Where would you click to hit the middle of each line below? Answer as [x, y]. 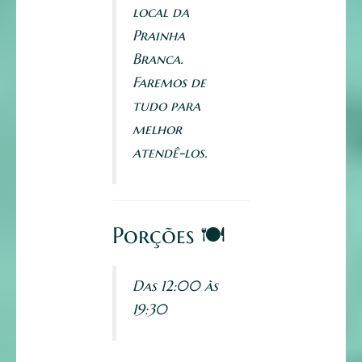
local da [161, 12]
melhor [157, 129]
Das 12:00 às [175, 286]
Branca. [158, 59]
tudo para [166, 106]
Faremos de [169, 82]
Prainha [159, 36]
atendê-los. [170, 153]
